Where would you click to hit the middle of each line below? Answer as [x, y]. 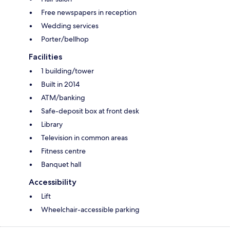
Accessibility [53, 182]
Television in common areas [84, 138]
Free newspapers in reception [89, 13]
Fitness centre [63, 151]
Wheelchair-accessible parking [90, 210]
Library [52, 124]
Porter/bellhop [65, 39]
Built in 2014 [60, 84]
